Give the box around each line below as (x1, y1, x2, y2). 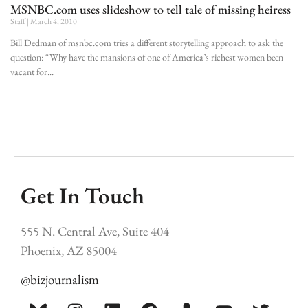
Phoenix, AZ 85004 (21, 242, 117, 260)
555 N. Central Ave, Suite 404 (21, 223, 169, 241)
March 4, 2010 (29, 15, 77, 27)
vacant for (10, 65, 47, 78)
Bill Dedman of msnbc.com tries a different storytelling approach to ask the (10, 36, 283, 49)
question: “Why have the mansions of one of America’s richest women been (10, 50, 283, 63)
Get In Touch (21, 180, 144, 210)
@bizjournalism (21, 271, 99, 289)
